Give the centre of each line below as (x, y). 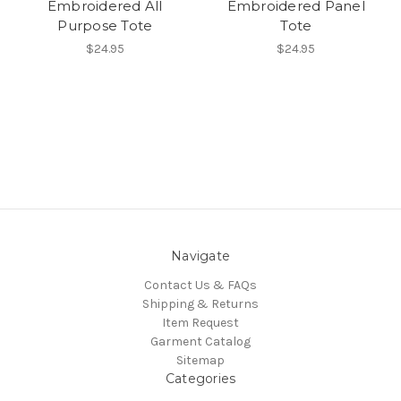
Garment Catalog (200, 341)
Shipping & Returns (200, 303)
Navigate (200, 256)
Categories (200, 378)
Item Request (200, 322)
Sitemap (200, 360)
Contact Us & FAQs (200, 285)
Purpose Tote (105, 25)
